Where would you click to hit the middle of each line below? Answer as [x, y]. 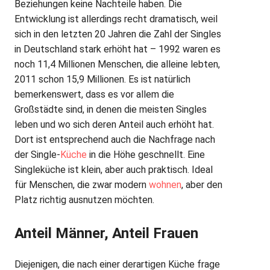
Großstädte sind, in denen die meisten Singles [111, 110]
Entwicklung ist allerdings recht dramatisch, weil [116, 19]
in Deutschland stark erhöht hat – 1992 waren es [118, 49]
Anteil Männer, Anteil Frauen [106, 234]
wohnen [165, 185]
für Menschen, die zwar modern [82, 185]
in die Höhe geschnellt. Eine [146, 155]
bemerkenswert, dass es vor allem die [94, 95]
